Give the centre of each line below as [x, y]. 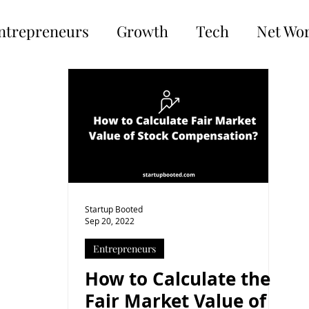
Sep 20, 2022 [110, 221]
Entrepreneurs [124, 249]
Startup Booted [114, 209]
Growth [142, 31]
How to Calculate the [178, 279]
